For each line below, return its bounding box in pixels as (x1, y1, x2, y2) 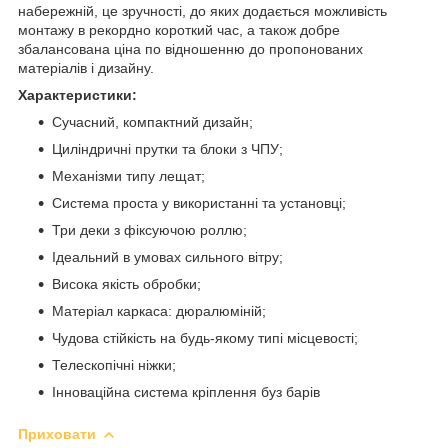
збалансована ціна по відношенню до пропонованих (18, 40, 363, 57)
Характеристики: (18, 86, 137, 103)
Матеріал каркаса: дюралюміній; (52, 302, 266, 319)
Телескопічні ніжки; (52, 356, 176, 373)
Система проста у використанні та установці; (52, 194, 346, 211)
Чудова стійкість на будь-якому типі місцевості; (52, 329, 358, 346)
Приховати (18, 425, 96, 442)
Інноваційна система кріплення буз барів (52, 383, 320, 400)
